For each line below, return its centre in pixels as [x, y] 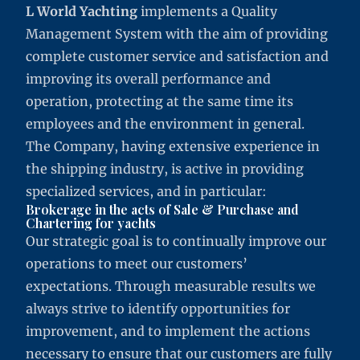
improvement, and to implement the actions [168, 331]
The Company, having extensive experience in [173, 146]
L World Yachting [82, 11]
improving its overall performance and [148, 79]
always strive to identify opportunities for [158, 309]
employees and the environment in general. [165, 124]
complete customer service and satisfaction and [177, 56]
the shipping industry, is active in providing [165, 169]
